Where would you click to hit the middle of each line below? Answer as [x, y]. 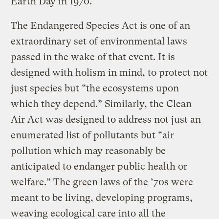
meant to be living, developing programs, [102, 197]
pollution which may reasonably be [88, 151]
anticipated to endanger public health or [99, 166]
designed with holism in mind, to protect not [109, 72]
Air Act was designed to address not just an [106, 119]
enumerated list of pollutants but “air [93, 135]
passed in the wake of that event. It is [93, 57]
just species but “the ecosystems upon [95, 88]
